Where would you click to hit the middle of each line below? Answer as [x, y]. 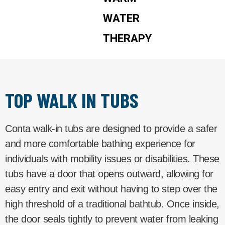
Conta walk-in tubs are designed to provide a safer [111, 128]
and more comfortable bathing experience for [100, 143]
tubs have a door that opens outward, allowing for [109, 174]
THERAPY [127, 38]
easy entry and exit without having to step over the [111, 189]
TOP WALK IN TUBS [72, 100]
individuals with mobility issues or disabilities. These [112, 158]
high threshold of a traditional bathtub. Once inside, [112, 204]
